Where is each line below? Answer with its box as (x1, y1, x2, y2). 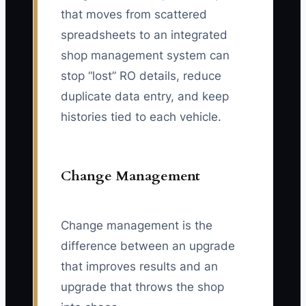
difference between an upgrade (61, 239, 235, 253)
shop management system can (61, 48, 229, 63)
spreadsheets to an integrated (61, 28, 227, 42)
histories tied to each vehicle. (61, 110, 221, 124)
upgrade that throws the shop (61, 280, 224, 294)
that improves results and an (61, 260, 218, 274)
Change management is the (61, 219, 212, 233)
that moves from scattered (61, 8, 207, 22)
